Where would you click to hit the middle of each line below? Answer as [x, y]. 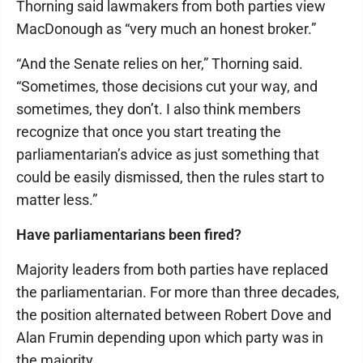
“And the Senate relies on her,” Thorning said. [160, 64]
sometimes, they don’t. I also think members [158, 109]
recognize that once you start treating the [149, 132]
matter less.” [57, 200]
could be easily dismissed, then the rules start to [170, 177]
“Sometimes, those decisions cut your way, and [167, 86]
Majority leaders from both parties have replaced [172, 269]
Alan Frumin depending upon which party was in [170, 337]
